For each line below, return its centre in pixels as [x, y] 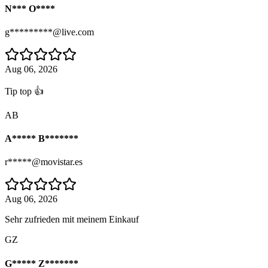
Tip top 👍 [24, 91]
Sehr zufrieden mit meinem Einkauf [72, 220]
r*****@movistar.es [44, 162]
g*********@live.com [49, 32]
